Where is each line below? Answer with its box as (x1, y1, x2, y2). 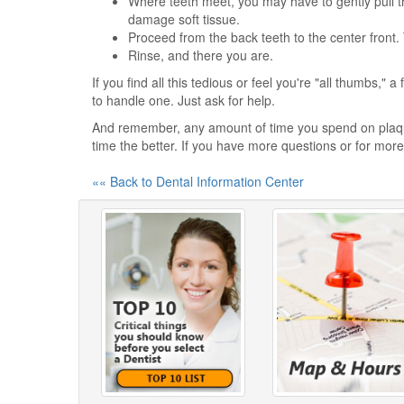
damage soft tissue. (128, 10, 240, 28)
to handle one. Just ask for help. (92, 91, 275, 109)
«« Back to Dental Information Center (92, 172, 304, 190)
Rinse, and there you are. (128, 46, 273, 64)
